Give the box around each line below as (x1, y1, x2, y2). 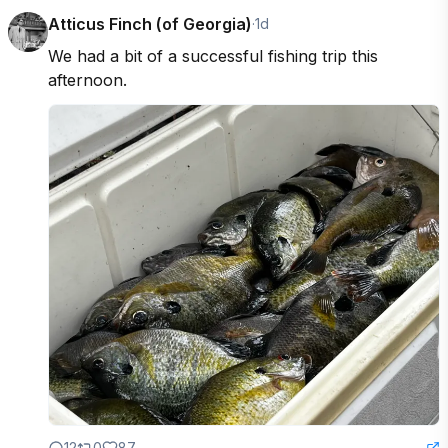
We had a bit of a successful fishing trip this (48, 45, 378, 66)
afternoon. (48, 69, 127, 90)
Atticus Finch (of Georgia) (48, 13, 252, 34)
